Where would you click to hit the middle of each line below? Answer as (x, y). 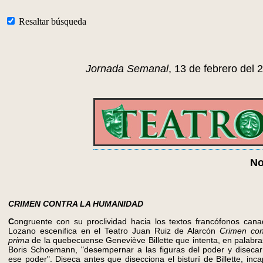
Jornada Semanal (127, 69)
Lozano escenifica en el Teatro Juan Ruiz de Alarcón (114, 231)
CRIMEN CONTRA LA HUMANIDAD (76, 204)
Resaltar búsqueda (51, 21)
